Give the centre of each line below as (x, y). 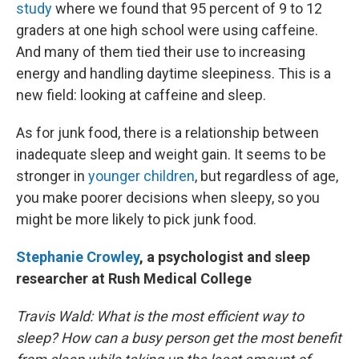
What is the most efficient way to (200, 317)
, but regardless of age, (266, 176)
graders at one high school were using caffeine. (167, 30)
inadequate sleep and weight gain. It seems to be (171, 155)
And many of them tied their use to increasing (161, 52)
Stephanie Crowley (78, 257)
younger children (141, 176)
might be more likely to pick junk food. (136, 220)
